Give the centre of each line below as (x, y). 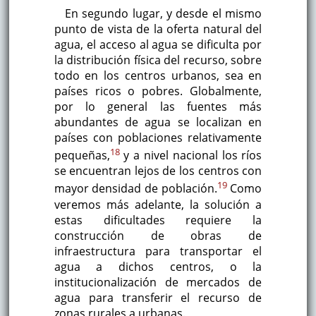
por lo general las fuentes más (158, 107)
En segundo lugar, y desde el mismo (163, 14)
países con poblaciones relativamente (158, 138)
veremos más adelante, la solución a (158, 204)
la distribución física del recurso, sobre (158, 60)
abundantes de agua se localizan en (158, 122)
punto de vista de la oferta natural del (158, 29)
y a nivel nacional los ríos (191, 156)
